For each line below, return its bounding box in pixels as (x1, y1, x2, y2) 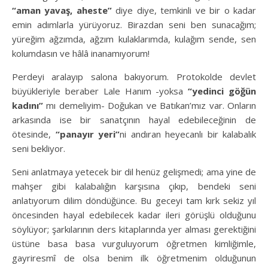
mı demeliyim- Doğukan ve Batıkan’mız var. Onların (43, 99, 256, 111)
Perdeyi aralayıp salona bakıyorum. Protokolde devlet (12, 70, 256, 83)
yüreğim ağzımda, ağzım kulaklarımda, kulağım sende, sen (12, 32, 256, 45)
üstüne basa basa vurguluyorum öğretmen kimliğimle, (12, 237, 256, 249)
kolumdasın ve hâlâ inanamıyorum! (12, 47, 150, 59)
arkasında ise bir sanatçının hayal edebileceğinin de (12, 113, 256, 126)
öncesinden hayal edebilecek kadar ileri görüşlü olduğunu (12, 208, 256, 221)
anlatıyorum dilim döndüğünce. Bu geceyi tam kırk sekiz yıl (12, 194, 256, 206)
